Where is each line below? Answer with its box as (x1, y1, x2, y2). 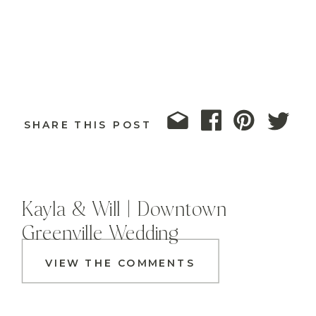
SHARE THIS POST (23, 118, 152, 132)
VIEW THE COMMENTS (45, 256, 196, 270)
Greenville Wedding (21, 223, 179, 246)
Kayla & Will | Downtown (21, 199, 228, 222)
